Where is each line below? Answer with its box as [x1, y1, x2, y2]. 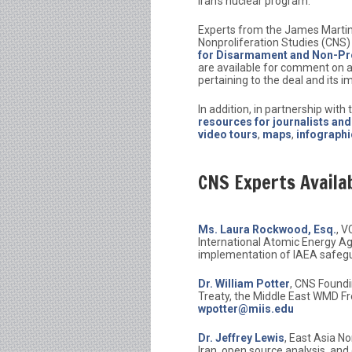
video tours [198, 128, 258, 141]
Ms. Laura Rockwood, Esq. [198, 223, 336, 236]
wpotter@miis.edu [198, 302, 294, 316]
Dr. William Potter [198, 277, 290, 291]
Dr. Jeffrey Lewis [198, 332, 284, 345]
